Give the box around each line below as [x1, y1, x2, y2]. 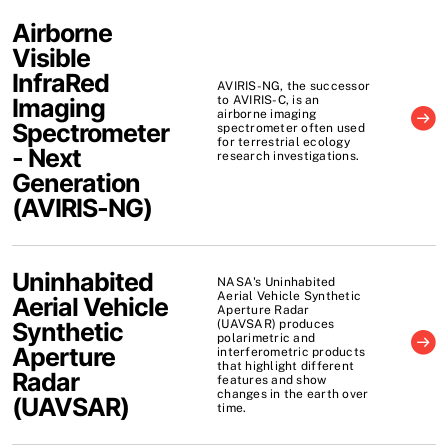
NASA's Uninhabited [217, 274, 336, 289]
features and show [217, 372, 327, 387]
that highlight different [217, 358, 355, 373]
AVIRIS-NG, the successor [217, 78, 371, 93]
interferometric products [217, 344, 366, 359]
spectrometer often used [217, 120, 365, 135]
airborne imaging [217, 106, 317, 121]
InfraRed [12, 67, 109, 98]
